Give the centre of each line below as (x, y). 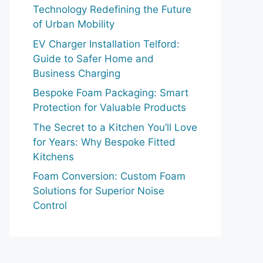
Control (50, 205)
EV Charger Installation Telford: (106, 44)
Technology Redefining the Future (112, 9)
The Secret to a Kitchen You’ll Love (115, 127)
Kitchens (53, 156)
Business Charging (77, 73)
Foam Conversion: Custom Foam (109, 176)
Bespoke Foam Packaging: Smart (111, 93)
